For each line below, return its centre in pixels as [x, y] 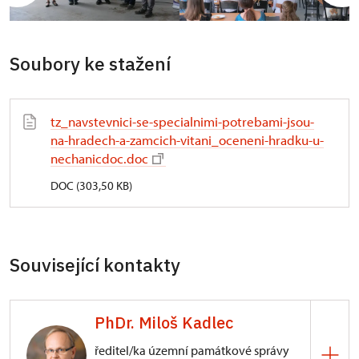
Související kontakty [95, 264]
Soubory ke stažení [90, 63]
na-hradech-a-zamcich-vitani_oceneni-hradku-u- [187, 140]
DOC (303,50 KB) [91, 186]
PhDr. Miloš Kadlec [164, 323]
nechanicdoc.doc [99, 158]
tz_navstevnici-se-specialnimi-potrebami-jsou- [182, 121]
